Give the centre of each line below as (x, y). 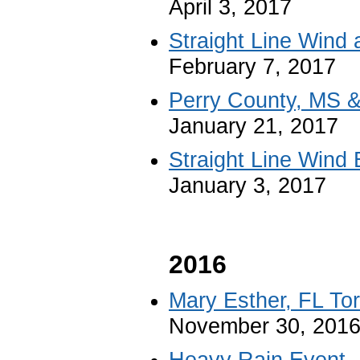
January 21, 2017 (254, 126)
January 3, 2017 (247, 185)
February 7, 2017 (252, 66)
